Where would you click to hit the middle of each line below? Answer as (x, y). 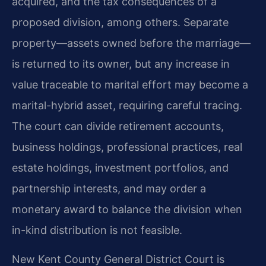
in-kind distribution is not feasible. (97, 230)
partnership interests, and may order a (109, 188)
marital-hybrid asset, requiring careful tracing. (127, 105)
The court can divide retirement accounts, (118, 126)
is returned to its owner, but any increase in (121, 64)
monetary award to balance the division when (127, 209)
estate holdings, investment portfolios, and (120, 167)
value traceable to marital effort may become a (130, 84)
